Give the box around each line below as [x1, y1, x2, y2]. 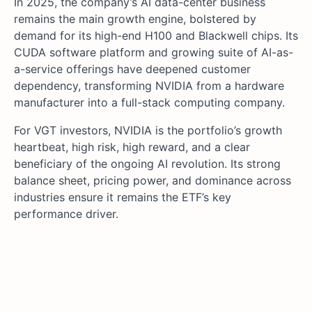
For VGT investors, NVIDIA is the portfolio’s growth [14, 123, 282, 138]
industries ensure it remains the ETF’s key [14, 190, 231, 205]
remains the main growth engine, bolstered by [14, 12, 256, 26]
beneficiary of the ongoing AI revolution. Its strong [14, 157, 281, 171]
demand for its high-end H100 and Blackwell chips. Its [14, 29, 298, 43]
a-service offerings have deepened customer [14, 62, 251, 77]
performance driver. [14, 207, 118, 221]
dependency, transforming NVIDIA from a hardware [14, 79, 284, 93]
